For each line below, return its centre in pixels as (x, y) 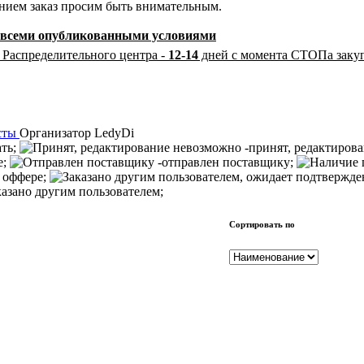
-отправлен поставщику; (225, 162)
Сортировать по (262, 224)
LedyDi (114, 132)
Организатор (57, 132)
